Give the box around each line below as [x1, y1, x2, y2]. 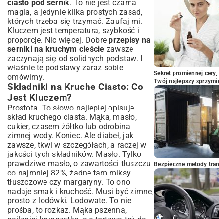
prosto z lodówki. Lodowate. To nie [7, 196, 131, 205]
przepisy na [109, 35, 151, 44]
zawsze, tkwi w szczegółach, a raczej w [7, 140, 147, 150]
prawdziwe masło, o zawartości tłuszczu [7, 159, 151, 168]
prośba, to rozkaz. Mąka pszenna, [7, 205, 127, 215]
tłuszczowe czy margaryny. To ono [7, 177, 130, 187]
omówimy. [7, 72, 44, 82]
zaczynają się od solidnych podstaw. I [7, 54, 143, 63]
